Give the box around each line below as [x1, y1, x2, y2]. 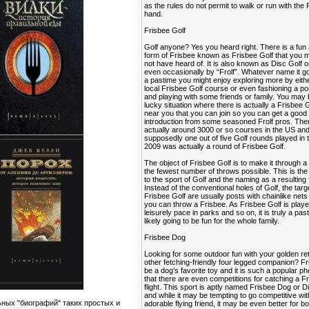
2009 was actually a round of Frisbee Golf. [144, 142, 286, 150]
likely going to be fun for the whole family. [144, 217, 280, 225]
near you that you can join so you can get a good [144, 109, 308, 117]
